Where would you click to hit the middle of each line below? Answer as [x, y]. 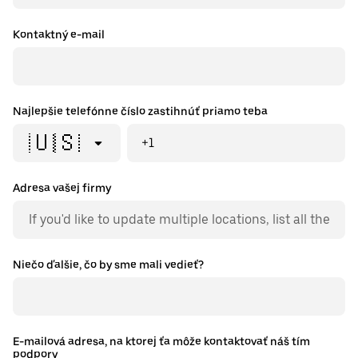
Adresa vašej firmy [62, 188]
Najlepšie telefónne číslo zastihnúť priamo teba [140, 111]
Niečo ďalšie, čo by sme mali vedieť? [108, 265]
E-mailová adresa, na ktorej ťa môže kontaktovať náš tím [161, 342]
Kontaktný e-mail [59, 35]
